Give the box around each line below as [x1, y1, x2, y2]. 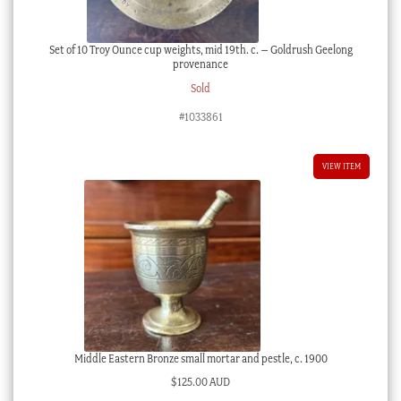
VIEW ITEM [322, 160, 362, 171]
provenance [173, 56, 228, 71]
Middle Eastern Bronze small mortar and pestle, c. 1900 [73, 351, 328, 365]
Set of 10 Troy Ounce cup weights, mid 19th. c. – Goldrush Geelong [48, 42, 353, 56]
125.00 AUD [177, 375, 230, 389]
